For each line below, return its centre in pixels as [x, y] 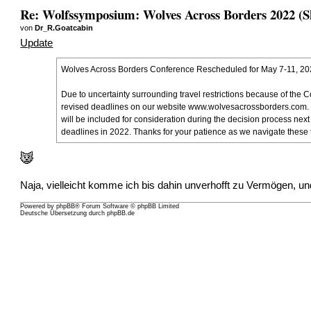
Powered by [39, 206]
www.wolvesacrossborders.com [247, 107]
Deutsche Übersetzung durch [64, 213]
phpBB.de [121, 213]
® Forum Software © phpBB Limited [127, 206]
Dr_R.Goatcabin [64, 28]
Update [37, 43]
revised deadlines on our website [124, 107]
